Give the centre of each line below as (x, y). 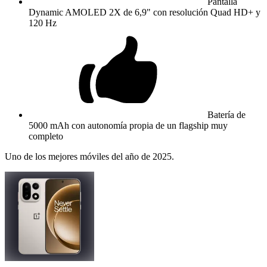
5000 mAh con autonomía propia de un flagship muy (128, 125)
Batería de (226, 114)
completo (46, 136)
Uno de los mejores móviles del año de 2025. (89, 156)
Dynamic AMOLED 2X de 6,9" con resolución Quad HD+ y (145, 12)
